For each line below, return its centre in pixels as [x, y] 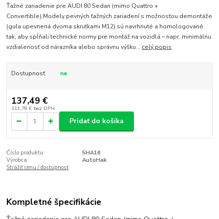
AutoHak [94, 160]
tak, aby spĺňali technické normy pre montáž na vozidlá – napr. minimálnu [109, 36]
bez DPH [44, 108]
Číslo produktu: [26, 153]
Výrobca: [18, 160]
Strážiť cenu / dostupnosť [38, 167]
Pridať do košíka [97, 121]
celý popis [157, 47]
